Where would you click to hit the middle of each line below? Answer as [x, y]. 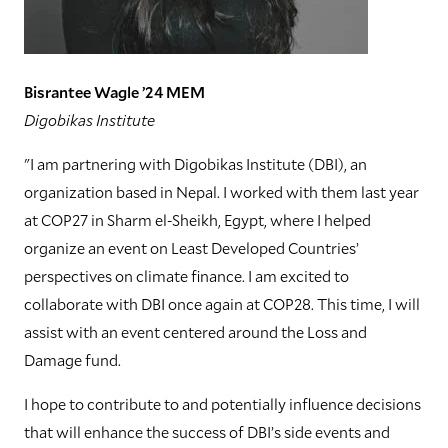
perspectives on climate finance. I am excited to [186, 276]
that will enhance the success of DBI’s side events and [207, 432]
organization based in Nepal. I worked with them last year [221, 192]
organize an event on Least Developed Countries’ [191, 248]
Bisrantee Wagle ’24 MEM [114, 92]
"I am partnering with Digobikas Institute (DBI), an [195, 164]
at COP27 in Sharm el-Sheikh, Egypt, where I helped [197, 220]
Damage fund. [72, 360]
